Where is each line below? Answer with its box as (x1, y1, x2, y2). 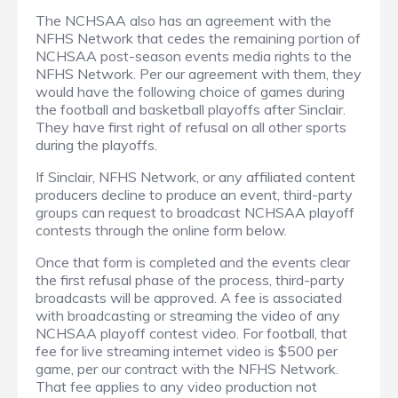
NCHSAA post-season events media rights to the (36, 47, 352, 66)
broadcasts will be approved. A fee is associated (36, 289, 342, 307)
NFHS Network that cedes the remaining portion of (36, 29, 361, 48)
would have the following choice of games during (36, 83, 345, 101)
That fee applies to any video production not (36, 378, 317, 396)
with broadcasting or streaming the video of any (36, 306, 340, 325)
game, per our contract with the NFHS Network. (36, 360, 338, 378)
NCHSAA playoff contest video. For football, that (36, 324, 347, 343)
